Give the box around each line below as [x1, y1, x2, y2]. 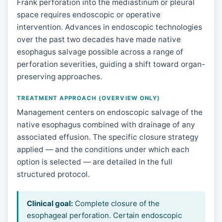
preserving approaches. [16, 72, 102, 82]
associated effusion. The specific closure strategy [16, 132, 199, 142]
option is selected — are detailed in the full [16, 157, 172, 167]
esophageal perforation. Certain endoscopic [27, 211, 182, 221]
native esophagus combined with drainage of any [16, 120, 195, 130]
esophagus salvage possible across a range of [16, 47, 183, 57]
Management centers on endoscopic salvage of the [16, 108, 203, 117]
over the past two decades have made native [16, 35, 181, 45]
